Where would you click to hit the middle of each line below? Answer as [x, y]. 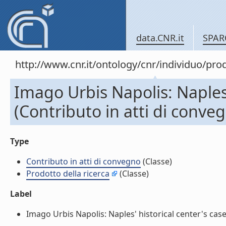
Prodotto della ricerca [68, 174]
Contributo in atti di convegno [83, 161]
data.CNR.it [160, 38]
